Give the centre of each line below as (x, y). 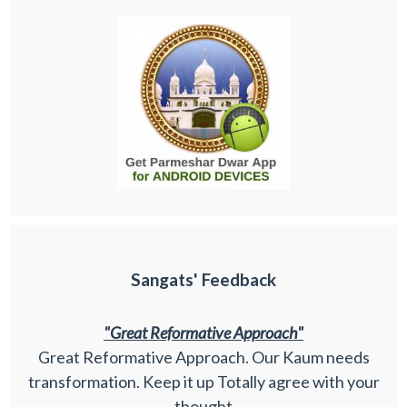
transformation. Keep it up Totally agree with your (203, 382)
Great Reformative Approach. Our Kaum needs (203, 357)
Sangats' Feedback (203, 280)
